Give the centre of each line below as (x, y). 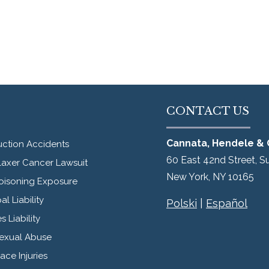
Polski (182, 203)
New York (187, 177)
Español (227, 203)
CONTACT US (208, 111)
